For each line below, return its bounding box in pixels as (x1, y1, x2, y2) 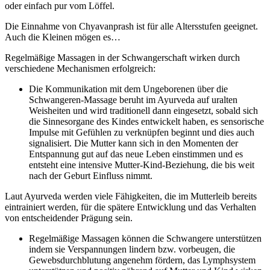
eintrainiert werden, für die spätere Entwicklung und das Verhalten (5, 202, 256, 213)
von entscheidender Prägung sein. (5, 213, 133, 224)
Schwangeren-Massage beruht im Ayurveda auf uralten (29, 95, 237, 105)
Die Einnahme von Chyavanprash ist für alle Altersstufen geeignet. (5, 21, 258, 32)
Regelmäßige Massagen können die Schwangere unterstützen (29, 233, 262, 244)
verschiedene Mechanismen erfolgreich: (5, 63, 155, 74)
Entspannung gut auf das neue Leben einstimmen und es (29, 149, 243, 160)
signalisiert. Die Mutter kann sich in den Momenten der (29, 138, 238, 149)
